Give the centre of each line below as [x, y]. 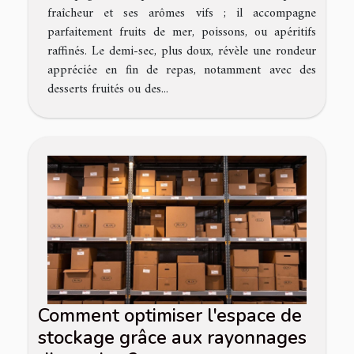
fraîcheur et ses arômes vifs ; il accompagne [182, 14]
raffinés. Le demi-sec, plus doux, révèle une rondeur [182, 52]
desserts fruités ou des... [108, 90]
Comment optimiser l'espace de [170, 315]
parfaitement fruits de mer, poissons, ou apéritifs [182, 33]
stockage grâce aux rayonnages [172, 337]
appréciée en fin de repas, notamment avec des [182, 71]
